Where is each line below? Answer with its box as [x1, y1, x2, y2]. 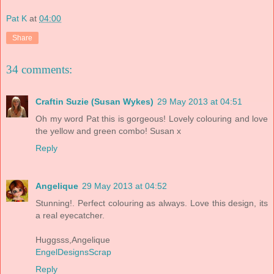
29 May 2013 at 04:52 [82, 180, 167, 191]
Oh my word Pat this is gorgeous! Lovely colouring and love [35, 113, 268, 124]
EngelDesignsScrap [35, 246, 111, 257]
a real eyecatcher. [35, 210, 105, 220]
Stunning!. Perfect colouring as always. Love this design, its [35, 198, 268, 208]
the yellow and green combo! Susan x [35, 125, 181, 136]
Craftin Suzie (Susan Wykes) [35, 96, 154, 106]
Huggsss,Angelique [35, 234, 110, 245]
